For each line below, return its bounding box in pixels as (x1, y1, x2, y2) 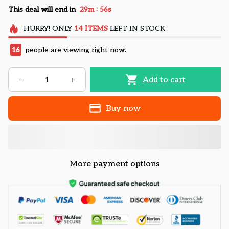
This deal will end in (8, 5, 76, 14)
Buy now (105, 103, 141, 113)
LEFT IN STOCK (107, 24, 165, 33)
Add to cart (142, 75, 186, 85)
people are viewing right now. (23, 45, 126, 55)
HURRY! (23, 24, 50, 33)
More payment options (70, 159, 159, 169)
